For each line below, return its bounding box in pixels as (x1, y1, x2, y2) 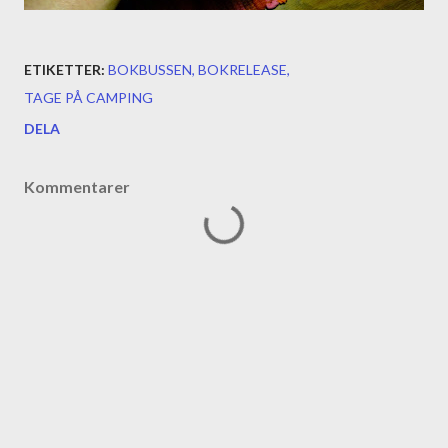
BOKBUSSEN (108, 61, 192, 78)
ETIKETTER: (24, 61, 105, 78)
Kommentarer (24, 177, 130, 196)
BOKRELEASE (198, 61, 287, 78)
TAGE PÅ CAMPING (24, 89, 153, 106)
